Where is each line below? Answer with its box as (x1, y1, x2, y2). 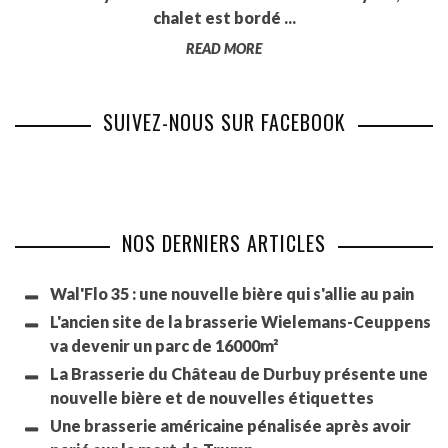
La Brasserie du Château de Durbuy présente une (50, 364, 428, 384)
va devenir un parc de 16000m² (50, 336, 279, 356)
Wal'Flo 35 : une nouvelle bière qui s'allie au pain (50, 284, 414, 304)
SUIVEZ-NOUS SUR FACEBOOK (102, 107, 346, 138)
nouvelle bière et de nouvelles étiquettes (50, 388, 374, 408)
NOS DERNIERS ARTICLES (122, 228, 326, 259)
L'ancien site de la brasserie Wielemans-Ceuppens (50, 312, 431, 332)
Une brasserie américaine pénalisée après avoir (50, 416, 411, 436)
